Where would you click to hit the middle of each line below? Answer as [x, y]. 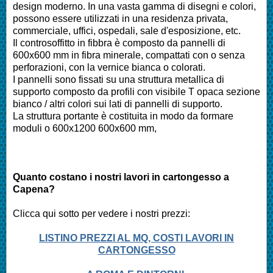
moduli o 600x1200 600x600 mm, [86, 128]
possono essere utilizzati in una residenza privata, [120, 18]
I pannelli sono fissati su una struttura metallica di [119, 79]
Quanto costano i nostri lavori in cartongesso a [121, 177]
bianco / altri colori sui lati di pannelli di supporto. [119, 104]
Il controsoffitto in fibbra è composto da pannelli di [119, 43]
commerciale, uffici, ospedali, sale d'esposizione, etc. [128, 30]
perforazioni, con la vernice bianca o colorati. [110, 67]
